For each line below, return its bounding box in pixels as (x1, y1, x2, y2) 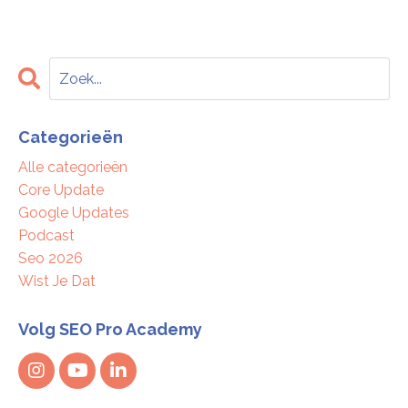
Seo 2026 (18, 250, 83, 268)
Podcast (18, 227, 75, 245)
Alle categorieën (18, 158, 127, 177)
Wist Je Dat (18, 272, 96, 291)
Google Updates (18, 204, 129, 222)
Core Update (18, 181, 104, 199)
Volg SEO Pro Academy (18, 320, 202, 340)
